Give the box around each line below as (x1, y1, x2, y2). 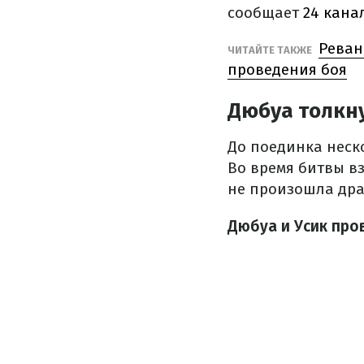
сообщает (227, 3, 303, 22)
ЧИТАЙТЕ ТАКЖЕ (227, 44, 314, 56)
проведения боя (227, 60, 347, 79)
